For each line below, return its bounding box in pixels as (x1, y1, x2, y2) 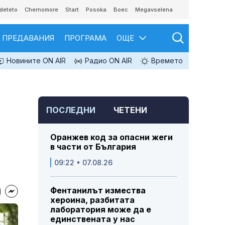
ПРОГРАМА (64, 33, 106, 43)
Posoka (86, 6, 106, 13)
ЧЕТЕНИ (114, 105, 147, 116)
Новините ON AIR (5, 56, 66, 65)
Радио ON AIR (83, 56, 132, 65)
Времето (149, 56, 183, 65)
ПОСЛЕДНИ (46, 105, 95, 116)
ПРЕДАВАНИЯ (2, 33, 54, 43)
